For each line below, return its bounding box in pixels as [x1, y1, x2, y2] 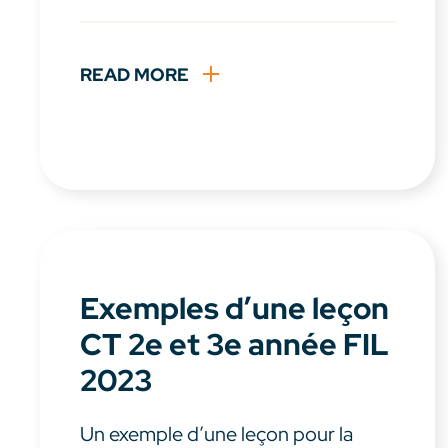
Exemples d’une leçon [80, 288, 389, 329]
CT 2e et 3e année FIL [80, 324, 389, 365]
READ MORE [80, 63, 189, 87]
